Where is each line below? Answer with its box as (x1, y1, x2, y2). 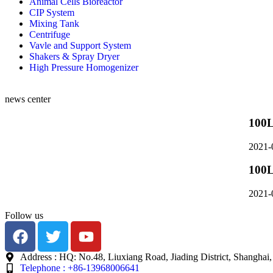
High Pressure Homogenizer (29, 62, 138, 73)
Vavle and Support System (29, 40, 131, 51)
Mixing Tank (29, 18, 79, 29)
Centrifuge (29, 29, 70, 40)
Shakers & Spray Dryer (29, 51, 119, 62)
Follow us (5, 210, 43, 221)
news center (5, 94, 51, 105)
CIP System (29, 7, 74, 18)
